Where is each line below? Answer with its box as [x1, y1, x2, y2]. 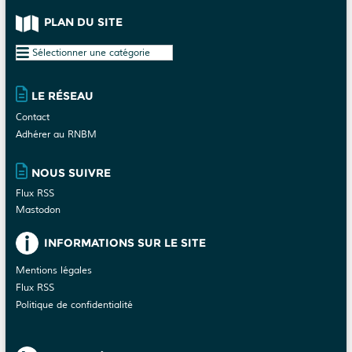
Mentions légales [15, 265, 92, 277]
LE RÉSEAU [31, 89, 93, 104]
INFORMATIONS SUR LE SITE [43, 236, 206, 251]
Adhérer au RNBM [15, 129, 97, 141]
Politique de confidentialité [15, 299, 133, 312]
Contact [15, 112, 49, 124]
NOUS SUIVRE [31, 166, 111, 181]
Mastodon [15, 204, 60, 217]
